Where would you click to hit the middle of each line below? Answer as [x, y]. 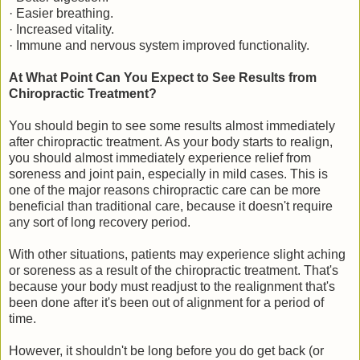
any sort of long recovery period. [100, 222]
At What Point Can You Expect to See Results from [163, 77]
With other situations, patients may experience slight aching [177, 254]
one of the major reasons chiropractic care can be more [165, 190]
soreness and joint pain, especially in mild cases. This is [168, 174]
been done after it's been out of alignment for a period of [166, 302]
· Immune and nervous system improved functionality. [159, 45]
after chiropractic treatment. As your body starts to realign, [171, 141]
